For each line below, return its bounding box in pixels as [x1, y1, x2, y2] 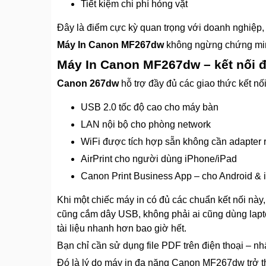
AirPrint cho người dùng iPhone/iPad [81, 153, 237, 164]
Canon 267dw [57, 78, 119, 88]
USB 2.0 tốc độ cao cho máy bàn [81, 102, 218, 112]
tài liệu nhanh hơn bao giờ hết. [57, 223, 186, 233]
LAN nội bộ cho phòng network [81, 119, 211, 129]
